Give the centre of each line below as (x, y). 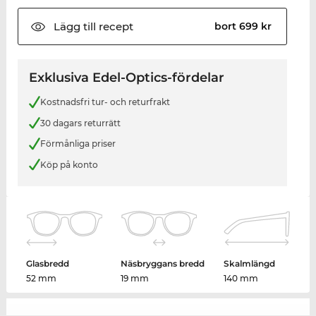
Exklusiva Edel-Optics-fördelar (126, 78)
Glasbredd (48, 264)
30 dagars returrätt (80, 123)
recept (114, 27)
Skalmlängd (249, 264)
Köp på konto (69, 164)
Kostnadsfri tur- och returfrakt (105, 102)
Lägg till (74, 27)
